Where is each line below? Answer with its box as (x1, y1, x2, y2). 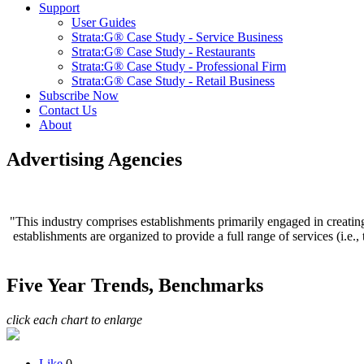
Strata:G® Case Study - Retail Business (71, 74, 275, 88)
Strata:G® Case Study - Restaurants (71, 45, 255, 58)
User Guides (71, 15, 136, 29)
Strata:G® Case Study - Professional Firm (71, 59, 286, 73)
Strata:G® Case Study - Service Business (71, 30, 283, 44)
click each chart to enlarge (6, 312, 142, 327)
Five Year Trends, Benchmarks (6, 274, 263, 296)
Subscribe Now (39, 89, 119, 102)
